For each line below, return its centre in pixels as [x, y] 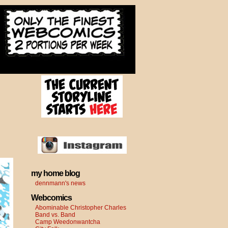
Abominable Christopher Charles [81, 208]
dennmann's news [60, 183]
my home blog [55, 173]
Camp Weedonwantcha [68, 222]
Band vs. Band [55, 215]
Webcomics [51, 198]
